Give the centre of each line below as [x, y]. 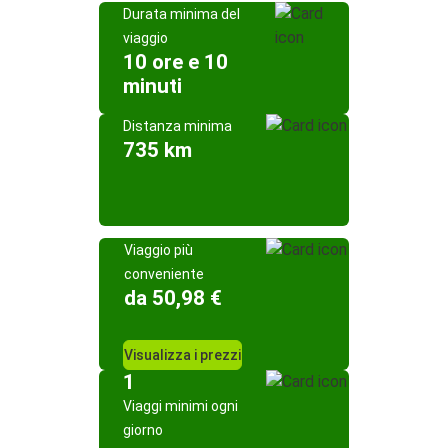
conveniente [164, 274]
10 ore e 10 [175, 62]
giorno [143, 430]
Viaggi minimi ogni [180, 406]
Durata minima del [181, 14]
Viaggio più [158, 250]
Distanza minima [177, 126]
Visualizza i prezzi [182, 355]
